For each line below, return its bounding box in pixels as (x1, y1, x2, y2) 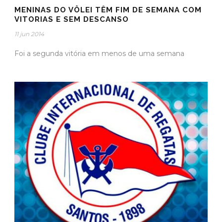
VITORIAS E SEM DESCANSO (14, 14, 129, 24)
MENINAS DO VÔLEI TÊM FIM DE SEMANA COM (14, 5, 202, 14)
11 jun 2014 (14, 30, 44, 38)
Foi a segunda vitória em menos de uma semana (14, 49, 184, 58)
